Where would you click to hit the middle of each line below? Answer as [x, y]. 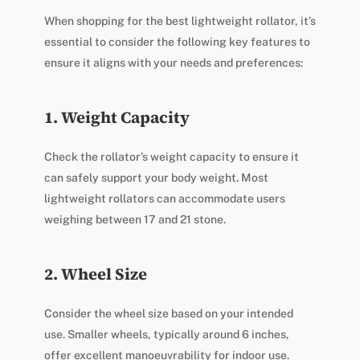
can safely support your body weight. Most [156, 178]
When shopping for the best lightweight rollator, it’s [180, 21]
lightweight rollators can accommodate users [164, 199]
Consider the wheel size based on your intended [168, 314]
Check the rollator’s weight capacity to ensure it [171, 157]
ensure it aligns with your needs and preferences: [173, 63]
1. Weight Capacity [117, 118]
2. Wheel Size [95, 274]
